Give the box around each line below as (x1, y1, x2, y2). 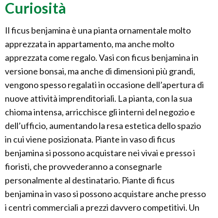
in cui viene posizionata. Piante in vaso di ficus (5, 134, 175, 145)
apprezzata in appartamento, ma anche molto (5, 38, 174, 50)
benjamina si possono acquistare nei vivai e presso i (5, 147, 195, 159)
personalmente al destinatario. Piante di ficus (5, 175, 175, 186)
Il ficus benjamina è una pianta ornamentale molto (5, 25, 191, 36)
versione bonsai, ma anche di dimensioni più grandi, (5, 66, 195, 77)
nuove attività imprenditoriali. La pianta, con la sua (5, 93, 192, 104)
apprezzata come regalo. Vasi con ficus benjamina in (5, 52, 199, 63)
